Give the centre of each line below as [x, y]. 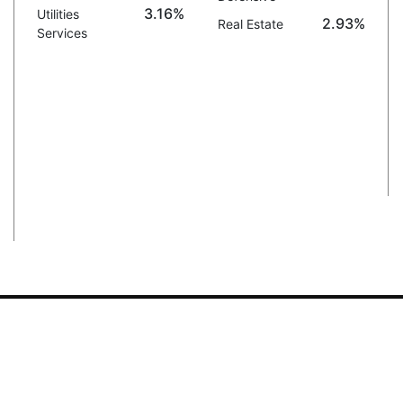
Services [62, 33]
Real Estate [250, 24]
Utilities [58, 14]
